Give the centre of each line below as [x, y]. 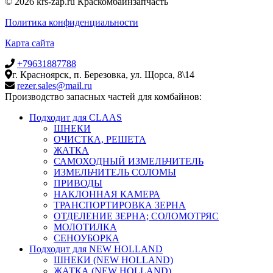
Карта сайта [30, 43]
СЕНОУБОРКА [87, 238]
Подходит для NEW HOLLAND [96, 249]
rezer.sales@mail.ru [55, 85]
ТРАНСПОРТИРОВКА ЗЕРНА [120, 205]
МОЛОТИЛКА [85, 227]
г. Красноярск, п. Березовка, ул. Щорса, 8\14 [103, 74]
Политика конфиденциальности [72, 22]
